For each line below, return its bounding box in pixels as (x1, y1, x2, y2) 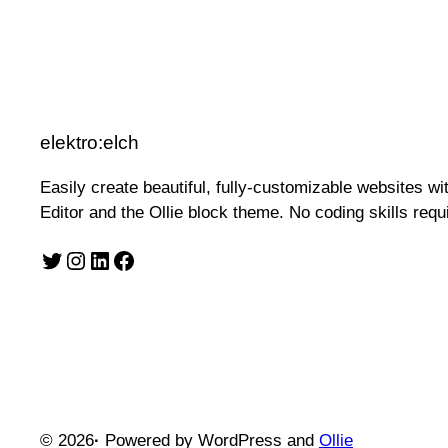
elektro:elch (40, 132, 139, 154)
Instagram (63, 245, 83, 273)
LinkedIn (87, 245, 100, 273)
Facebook (111, 245, 123, 273)
